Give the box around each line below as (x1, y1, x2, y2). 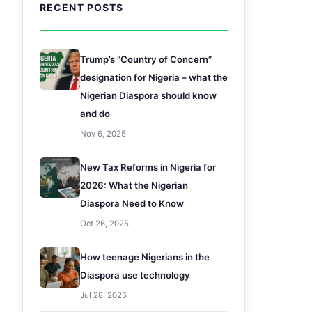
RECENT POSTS (40, 1, 124, 13)
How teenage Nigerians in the (80, 251, 210, 263)
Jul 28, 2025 (80, 290, 127, 300)
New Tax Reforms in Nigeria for (80, 162, 216, 173)
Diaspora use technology (80, 270, 190, 281)
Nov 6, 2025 (80, 129, 126, 139)
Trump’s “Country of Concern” (80, 54, 212, 65)
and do (80, 108, 110, 119)
